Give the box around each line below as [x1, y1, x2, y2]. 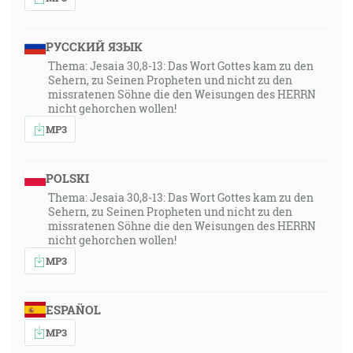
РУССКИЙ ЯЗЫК [45, 39, 143, 54]
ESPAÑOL [45, 302, 101, 318]
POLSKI [45, 170, 89, 186]
